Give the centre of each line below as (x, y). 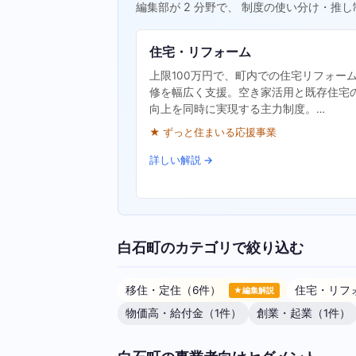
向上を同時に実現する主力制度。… (238, 109)
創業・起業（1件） (303, 313)
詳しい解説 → (182, 161)
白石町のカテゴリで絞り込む (211, 247)
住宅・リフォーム (201, 52)
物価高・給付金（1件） (183, 313)
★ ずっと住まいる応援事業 (213, 133)
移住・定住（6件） (174, 290)
